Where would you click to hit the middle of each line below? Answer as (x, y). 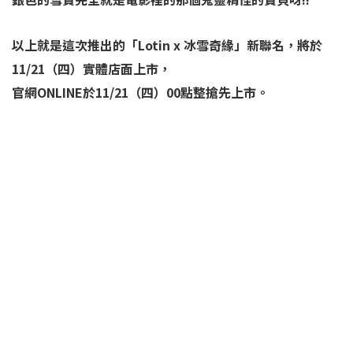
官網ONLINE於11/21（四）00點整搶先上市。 (140, 93)
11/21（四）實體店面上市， (91, 69)
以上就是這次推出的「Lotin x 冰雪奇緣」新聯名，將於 (167, 45)
